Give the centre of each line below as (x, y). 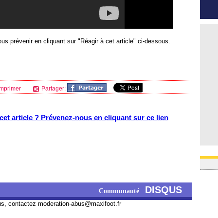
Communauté (122, 191)
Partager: (54, 89)
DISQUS (163, 190)
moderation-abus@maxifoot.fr (80, 204)
